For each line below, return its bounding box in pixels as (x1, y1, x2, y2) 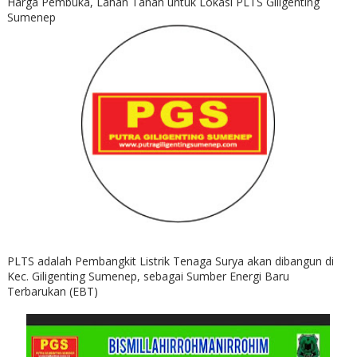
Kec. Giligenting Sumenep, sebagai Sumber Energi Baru (6, 269, 289, 284)
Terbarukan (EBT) (6, 284, 98, 299)
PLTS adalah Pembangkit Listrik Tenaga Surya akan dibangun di (6, 253, 334, 269)
